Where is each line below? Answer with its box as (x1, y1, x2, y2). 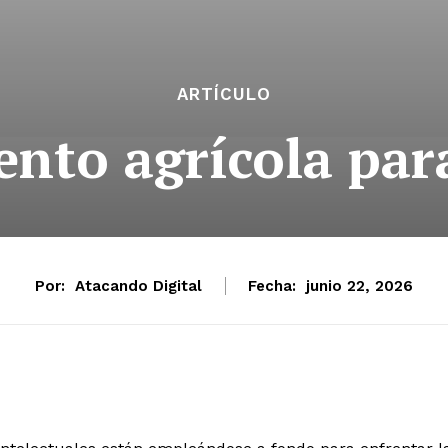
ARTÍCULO (177, 84, 271, 104)
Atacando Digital (75, 277, 202, 296)
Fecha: (248, 277, 296, 296)
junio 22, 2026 (306, 277, 413, 296)
